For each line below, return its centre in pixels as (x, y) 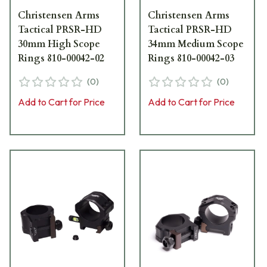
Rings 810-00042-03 (191, 58)
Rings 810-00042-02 (61, 58)
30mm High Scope (59, 44)
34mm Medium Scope (196, 44)
